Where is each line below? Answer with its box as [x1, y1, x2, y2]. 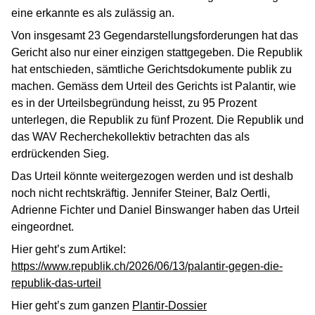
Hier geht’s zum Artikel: [11, 243, 126, 255]
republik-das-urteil [11, 277, 101, 289]
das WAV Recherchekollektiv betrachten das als [11, 131, 250, 143]
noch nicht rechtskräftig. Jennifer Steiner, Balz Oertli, [11, 187, 270, 199]
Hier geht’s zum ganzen [11, 300, 132, 311]
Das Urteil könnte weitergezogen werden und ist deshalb [11, 170, 293, 182]
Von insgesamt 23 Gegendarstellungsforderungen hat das [11, 30, 298, 41]
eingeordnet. [11, 221, 74, 233]
